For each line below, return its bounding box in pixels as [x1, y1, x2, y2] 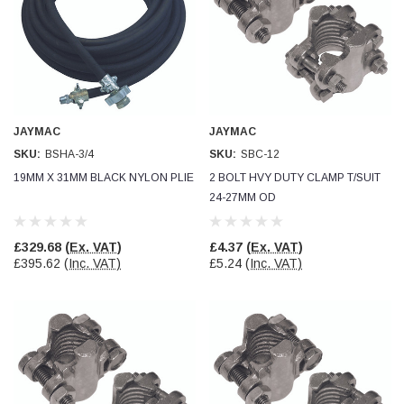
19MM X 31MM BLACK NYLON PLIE [14, 171, 194, 184]
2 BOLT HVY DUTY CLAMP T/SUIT [209, 171, 381, 184]
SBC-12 [241, 148, 280, 161]
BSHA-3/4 [45, 148, 94, 161]
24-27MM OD [209, 191, 276, 204]
